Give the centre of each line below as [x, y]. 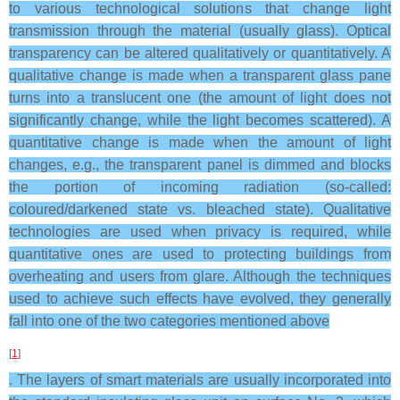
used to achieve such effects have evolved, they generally [200, 299]
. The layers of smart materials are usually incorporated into [200, 380]
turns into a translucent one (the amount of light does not [200, 98]
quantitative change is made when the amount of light [200, 142]
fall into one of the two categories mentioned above [169, 321]
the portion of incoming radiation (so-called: [200, 187]
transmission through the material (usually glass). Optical [200, 31]
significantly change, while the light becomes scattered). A [200, 120]
